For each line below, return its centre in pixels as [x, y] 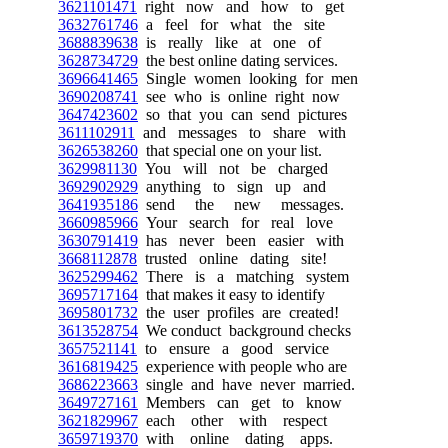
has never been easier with [241, 240]
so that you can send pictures [242, 114]
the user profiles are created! [238, 312]
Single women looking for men [248, 78]
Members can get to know [240, 402]
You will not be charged [232, 168]
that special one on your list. [230, 150]
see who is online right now [239, 96]
